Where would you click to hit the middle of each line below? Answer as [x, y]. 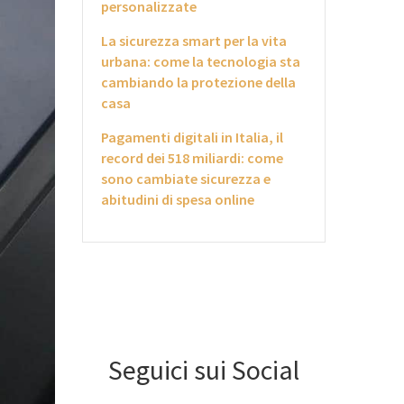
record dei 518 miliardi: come [192, 158]
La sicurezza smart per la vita [194, 41]
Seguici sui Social [204, 370]
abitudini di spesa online [178, 199]
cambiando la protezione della [198, 82]
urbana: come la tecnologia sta [201, 61]
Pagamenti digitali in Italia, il [192, 137]
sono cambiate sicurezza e [186, 179]
